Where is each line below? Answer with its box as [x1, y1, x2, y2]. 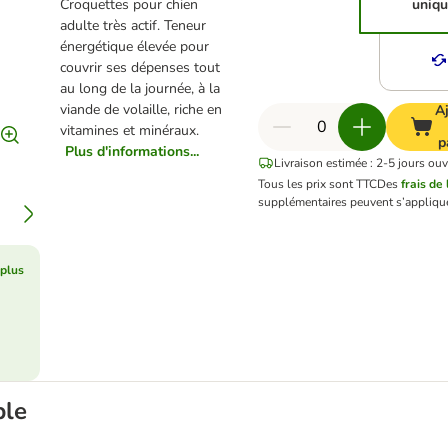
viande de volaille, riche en [59, 100, 222, 119]
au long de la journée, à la [59, 79, 220, 98]
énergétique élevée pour [59, 37, 209, 56]
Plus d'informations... [64, 142, 199, 161]
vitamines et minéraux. [59, 121, 199, 140]
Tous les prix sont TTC [257, 176, 377, 192]
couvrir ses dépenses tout [59, 58, 220, 77]
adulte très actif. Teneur [59, 16, 206, 35]
